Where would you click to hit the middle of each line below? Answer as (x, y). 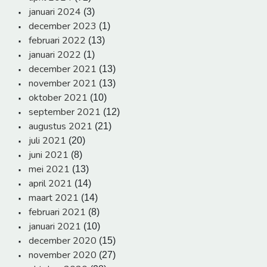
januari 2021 (55, 227)
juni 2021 (49, 155)
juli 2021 (47, 141)
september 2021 (65, 112)
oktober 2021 (58, 98)
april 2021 (50, 184)
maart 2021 (54, 198)
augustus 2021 (60, 127)
